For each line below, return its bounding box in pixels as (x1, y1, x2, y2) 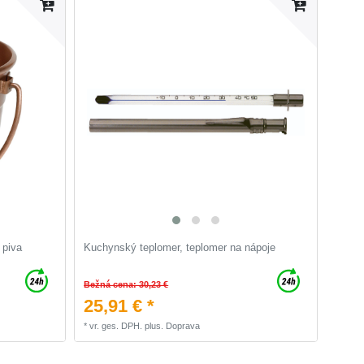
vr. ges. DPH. (89, 321, 143, 331)
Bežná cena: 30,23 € (84, 279, 169, 290)
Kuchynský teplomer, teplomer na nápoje (84, 241, 276, 254)
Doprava (166, 321, 201, 331)
